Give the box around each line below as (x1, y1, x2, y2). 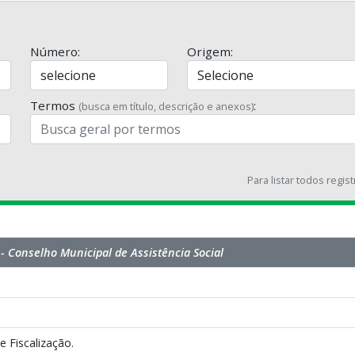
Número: (29, 43, 80, 59)
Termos (29, 97, 78, 113)
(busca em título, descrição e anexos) (78, 98, 254, 113)
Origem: (187, 43, 233, 59)
